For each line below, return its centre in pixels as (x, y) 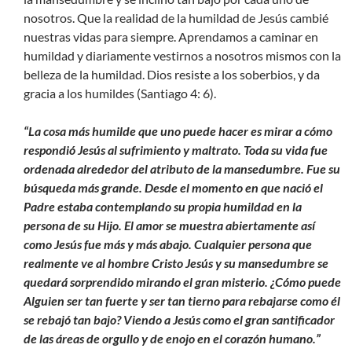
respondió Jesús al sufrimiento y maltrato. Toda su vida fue (176, 150)
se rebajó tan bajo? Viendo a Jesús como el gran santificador (179, 320)
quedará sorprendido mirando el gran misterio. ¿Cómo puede (182, 282)
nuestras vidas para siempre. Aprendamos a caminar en (171, 37)
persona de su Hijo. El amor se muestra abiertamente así (169, 225)
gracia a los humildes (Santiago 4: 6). (120, 93)
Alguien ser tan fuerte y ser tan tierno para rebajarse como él (182, 301)
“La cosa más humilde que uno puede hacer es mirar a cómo (178, 131)
